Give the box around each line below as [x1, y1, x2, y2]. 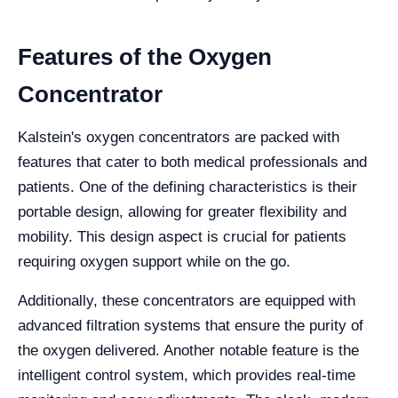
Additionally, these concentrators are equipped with [18, 292, 355, 309]
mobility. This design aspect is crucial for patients [18, 228, 346, 245]
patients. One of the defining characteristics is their [18, 179, 357, 195]
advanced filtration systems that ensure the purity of [18, 317, 363, 334]
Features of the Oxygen [18, 44, 272, 70]
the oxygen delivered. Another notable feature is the [18, 342, 359, 359]
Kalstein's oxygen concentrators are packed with [18, 129, 339, 146]
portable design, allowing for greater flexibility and [18, 203, 346, 220]
